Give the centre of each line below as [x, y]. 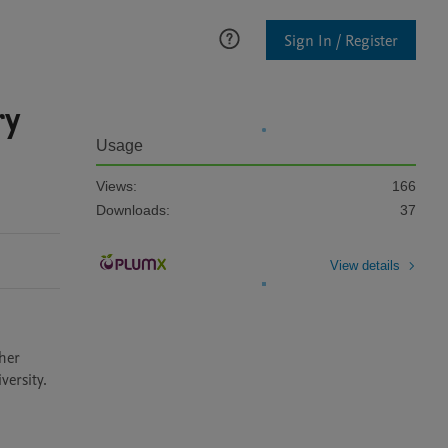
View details [365, 265]
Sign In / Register [341, 40]
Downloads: [133, 210]
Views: [116, 186]
